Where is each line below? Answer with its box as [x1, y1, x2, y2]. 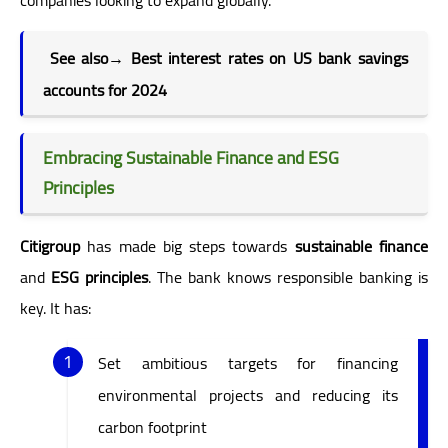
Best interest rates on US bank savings [130, 42, 409, 73]
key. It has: [20, 292, 91, 323]
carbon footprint [98, 411, 207, 442]
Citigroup [20, 230, 80, 261]
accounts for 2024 [43, 74, 167, 105]
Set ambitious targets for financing [98, 347, 398, 378]
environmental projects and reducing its [98, 379, 398, 410]
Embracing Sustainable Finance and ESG [43, 140, 339, 174]
